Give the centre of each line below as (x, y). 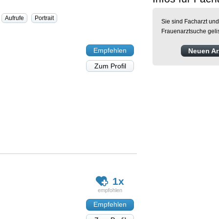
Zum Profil (110, 66)
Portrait (44, 18)
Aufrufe (14, 18)
